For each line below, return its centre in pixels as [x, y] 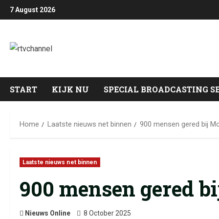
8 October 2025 [107, 213]
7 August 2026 [33, 10]
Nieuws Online [48, 213]
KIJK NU [70, 89]
